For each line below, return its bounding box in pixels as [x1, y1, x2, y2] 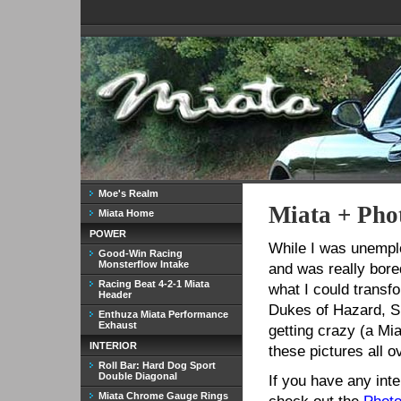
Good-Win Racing [98, 248, 183, 259]
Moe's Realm [98, 188, 158, 199]
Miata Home [98, 208, 154, 218]
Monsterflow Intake [98, 259, 189, 269]
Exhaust [98, 320, 137, 330]
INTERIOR [90, 340, 137, 351]
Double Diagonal [98, 371, 177, 381]
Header [98, 289, 132, 300]
